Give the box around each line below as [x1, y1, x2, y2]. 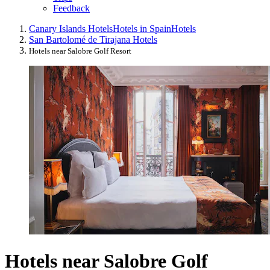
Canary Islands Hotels [29, 24, 113, 34]
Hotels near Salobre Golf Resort [29, 46, 131, 56]
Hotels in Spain [113, 24, 171, 34]
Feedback [53, 3, 90, 14]
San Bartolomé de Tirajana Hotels [29, 34, 157, 45]
